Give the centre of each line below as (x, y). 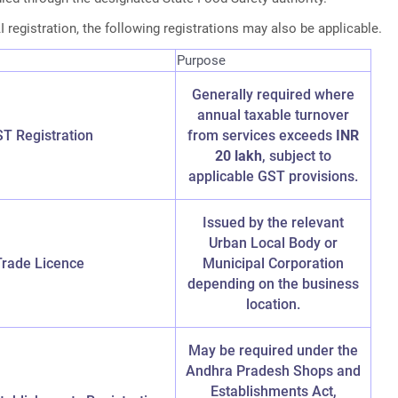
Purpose (202, 61)
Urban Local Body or (274, 243)
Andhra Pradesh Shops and (274, 371)
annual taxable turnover (274, 115)
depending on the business (274, 284)
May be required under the (274, 351)
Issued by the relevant (274, 223)
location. (274, 305)
